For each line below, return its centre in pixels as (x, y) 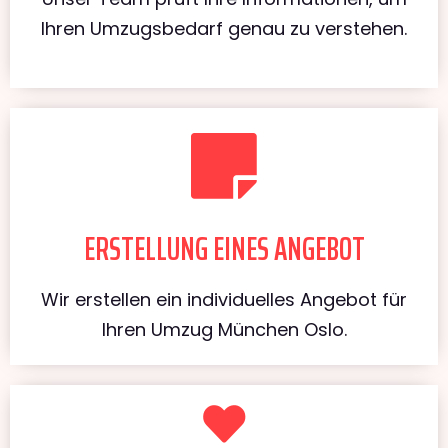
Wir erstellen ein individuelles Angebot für (224, 299)
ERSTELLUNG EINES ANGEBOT (224, 248)
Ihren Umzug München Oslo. (224, 329)
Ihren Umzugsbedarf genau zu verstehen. (224, 28)
